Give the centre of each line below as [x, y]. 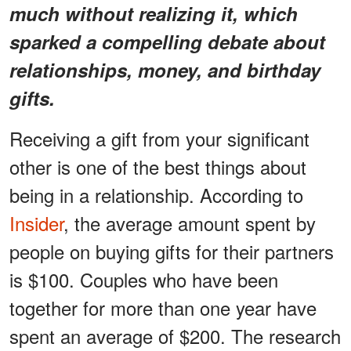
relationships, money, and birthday [165, 69]
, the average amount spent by [190, 223]
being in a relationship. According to [156, 194]
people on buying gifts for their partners [172, 251]
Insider [36, 223]
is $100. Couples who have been [144, 279]
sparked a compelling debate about [167, 41]
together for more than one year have [163, 307]
